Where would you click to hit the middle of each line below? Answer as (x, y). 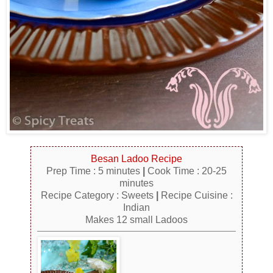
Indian (136, 208)
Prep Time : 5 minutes (94, 171)
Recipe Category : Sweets (98, 196)
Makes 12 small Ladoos (136, 220)
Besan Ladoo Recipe (136, 159)
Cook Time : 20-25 (187, 171)
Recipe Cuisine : (195, 196)
